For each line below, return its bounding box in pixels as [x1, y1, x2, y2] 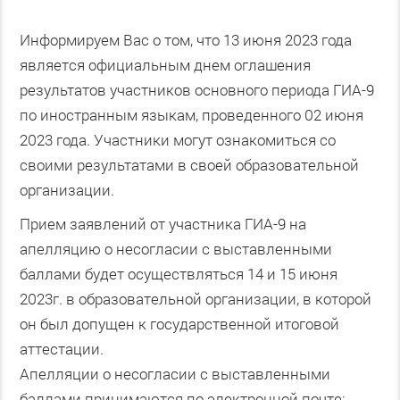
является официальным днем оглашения [19, 54, 311, 75]
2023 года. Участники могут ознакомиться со [19, 129, 336, 150]
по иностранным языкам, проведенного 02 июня [19, 104, 363, 125]
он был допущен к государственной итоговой [19, 312, 339, 334]
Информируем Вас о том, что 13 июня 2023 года [19, 29, 352, 50]
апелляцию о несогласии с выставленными [19, 237, 332, 259]
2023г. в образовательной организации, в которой [19, 287, 371, 309]
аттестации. [19, 337, 104, 359]
